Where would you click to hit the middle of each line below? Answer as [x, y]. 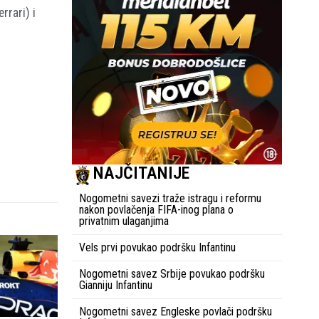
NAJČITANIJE [141, 173]
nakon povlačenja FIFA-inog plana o [156, 209]
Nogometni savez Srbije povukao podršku [172, 273]
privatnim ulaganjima [124, 221]
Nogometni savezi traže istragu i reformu [170, 198]
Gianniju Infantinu [116, 285]
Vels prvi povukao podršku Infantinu [157, 247]
